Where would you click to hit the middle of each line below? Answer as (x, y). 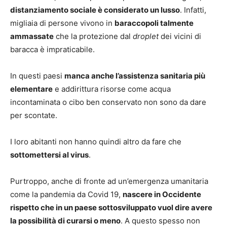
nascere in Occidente (162, 195)
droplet (146, 36)
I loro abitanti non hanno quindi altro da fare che (96, 142)
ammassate (32, 36)
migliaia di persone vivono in (62, 23)
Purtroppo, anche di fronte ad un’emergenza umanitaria (109, 181)
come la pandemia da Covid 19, (66, 195)
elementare (31, 89)
